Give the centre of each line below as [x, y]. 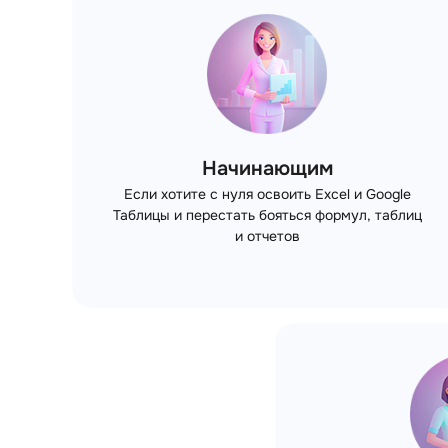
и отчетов [267, 235]
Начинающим [267, 168]
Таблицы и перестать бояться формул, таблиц [267, 214]
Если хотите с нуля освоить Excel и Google [267, 193]
